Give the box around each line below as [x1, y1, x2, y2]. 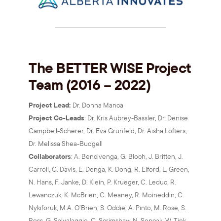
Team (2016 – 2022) [29, 75, 150, 93]
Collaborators [29, 151, 71, 161]
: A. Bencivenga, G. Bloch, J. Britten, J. [71, 151, 183, 161]
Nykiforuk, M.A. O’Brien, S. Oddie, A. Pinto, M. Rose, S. [29, 203, 186, 212]
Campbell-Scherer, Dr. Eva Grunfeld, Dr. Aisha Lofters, [29, 126, 187, 135]
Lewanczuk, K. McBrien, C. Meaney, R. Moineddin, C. [29, 190, 184, 199]
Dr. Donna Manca [73, 100, 123, 110]
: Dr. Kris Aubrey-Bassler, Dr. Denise [84, 113, 188, 122]
